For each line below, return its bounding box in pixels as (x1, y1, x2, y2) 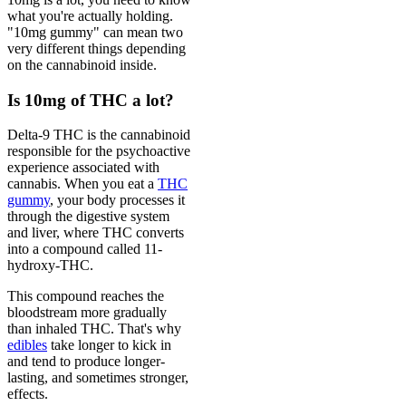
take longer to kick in (47, 337, 171, 353)
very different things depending (7, 40, 186, 56)
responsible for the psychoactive (7, 143, 190, 159)
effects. (7, 386, 48, 402)
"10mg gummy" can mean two (7, 24, 183, 40)
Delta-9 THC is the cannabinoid (7, 127, 190, 143)
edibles (7, 337, 47, 353)
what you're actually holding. (7, 7, 173, 24)
